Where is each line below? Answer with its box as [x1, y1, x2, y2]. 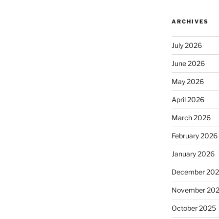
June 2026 [171, 59, 205, 67]
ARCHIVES [171, 18, 209, 25]
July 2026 [171, 41, 202, 49]
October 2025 [171, 203, 216, 212]
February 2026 [171, 131, 218, 140]
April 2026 [171, 95, 204, 104]
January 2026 [171, 149, 215, 158]
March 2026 [171, 113, 211, 122]
